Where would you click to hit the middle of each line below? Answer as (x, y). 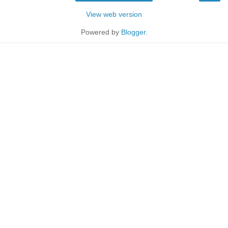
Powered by (101, 32)
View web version (114, 15)
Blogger (133, 32)
